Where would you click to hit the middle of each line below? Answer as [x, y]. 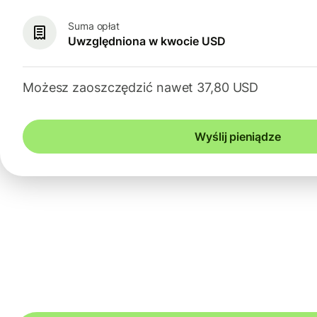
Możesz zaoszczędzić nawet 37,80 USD [141, 88]
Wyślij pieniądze [238, 137]
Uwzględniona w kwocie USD [147, 41]
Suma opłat [94, 25]
